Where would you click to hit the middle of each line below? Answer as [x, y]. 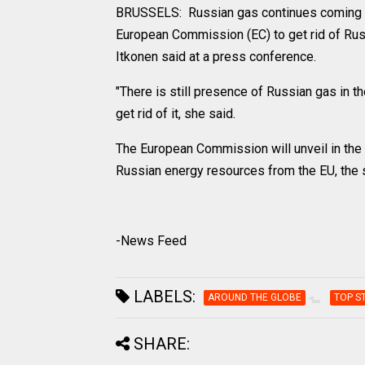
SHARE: [162, 344]
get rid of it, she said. [176, 114]
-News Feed [151, 241]
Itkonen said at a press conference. [216, 57]
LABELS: [163, 297]
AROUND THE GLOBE [255, 298]
